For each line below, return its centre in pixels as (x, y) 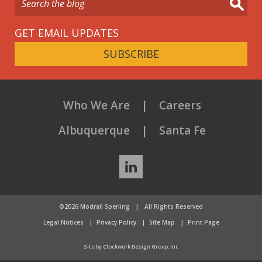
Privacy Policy (116, 222)
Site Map (162, 222)
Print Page (203, 222)
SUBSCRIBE (131, 54)
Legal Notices (63, 222)
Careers (180, 105)
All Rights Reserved (173, 206)
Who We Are (96, 105)
